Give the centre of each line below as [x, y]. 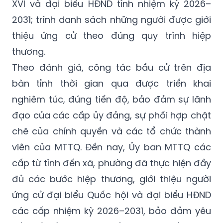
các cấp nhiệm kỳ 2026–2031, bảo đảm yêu [111, 211]
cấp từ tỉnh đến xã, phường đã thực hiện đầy [111, 163]
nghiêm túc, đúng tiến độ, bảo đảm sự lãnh [111, 99]
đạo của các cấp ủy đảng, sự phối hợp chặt [111, 115]
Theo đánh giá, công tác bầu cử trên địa [111, 67]
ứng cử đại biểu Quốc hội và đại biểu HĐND [111, 195]
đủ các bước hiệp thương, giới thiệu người [111, 179]
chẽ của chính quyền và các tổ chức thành [111, 131]
